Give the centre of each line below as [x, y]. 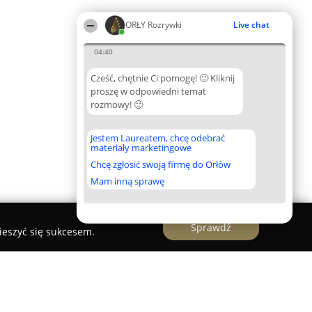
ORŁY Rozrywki [154, 25]
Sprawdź [211, 227]
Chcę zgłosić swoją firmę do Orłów [161, 164]
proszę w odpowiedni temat [148, 91]
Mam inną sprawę [127, 181]
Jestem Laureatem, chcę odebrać [158, 138]
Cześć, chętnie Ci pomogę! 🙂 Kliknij [163, 78]
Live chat [251, 25]
